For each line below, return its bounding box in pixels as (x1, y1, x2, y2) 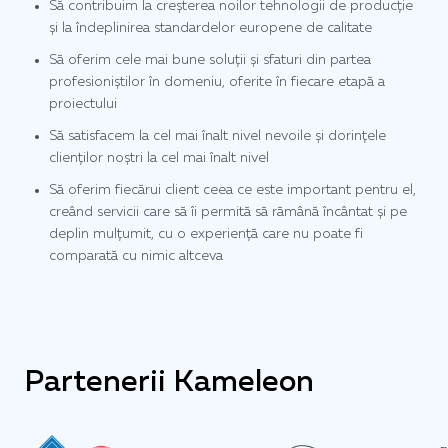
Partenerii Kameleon (24, 368, 314, 399)
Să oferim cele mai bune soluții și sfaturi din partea (49, 53, 371, 68)
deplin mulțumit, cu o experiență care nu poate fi (49, 227, 363, 242)
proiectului (49, 97, 117, 112)
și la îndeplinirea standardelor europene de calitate (49, 21, 372, 36)
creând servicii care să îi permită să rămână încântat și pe (49, 205, 407, 220)
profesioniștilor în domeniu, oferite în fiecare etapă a (49, 75, 385, 90)
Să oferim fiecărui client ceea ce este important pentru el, (49, 183, 416, 198)
